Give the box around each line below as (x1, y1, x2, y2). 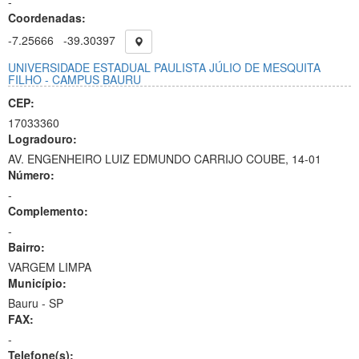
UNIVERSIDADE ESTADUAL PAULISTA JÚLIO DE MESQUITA (8, 59, 321, 75)
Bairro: (8, 239, 45, 255)
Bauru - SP (8, 295, 63, 311)
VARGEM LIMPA (8, 259, 91, 275)
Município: (8, 275, 67, 291)
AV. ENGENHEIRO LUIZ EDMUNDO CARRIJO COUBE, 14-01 (8, 151, 321, 167)
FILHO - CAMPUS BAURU (8, 71, 141, 87)
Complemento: (8, 203, 88, 219)
